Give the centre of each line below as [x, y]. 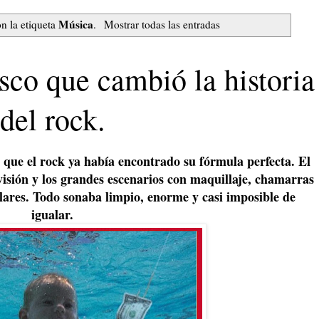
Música [76, 24]
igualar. [52, 214]
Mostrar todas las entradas [162, 24]
